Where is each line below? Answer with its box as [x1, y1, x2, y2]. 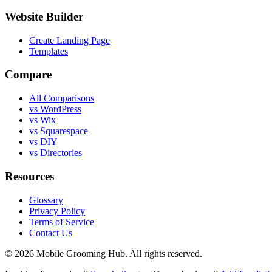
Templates [29, 46, 68, 56]
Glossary [29, 194, 63, 205]
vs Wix [29, 115, 56, 126]
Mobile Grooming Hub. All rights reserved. [34, 248, 202, 259]
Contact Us [29, 227, 72, 238]
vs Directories [29, 148, 82, 158]
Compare [5, 68, 52, 81]
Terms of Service [29, 216, 94, 227]
